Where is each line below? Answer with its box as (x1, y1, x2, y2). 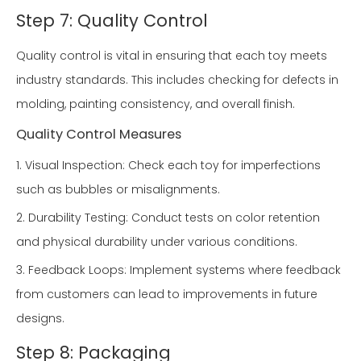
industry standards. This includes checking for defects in (16, 72, 338, 89)
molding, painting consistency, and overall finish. (16, 96, 295, 113)
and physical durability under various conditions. (16, 234, 297, 251)
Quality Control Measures (16, 125, 181, 144)
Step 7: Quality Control (16, 9, 208, 33)
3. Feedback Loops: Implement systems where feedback (16, 262, 341, 279)
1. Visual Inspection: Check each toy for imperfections (16, 157, 321, 174)
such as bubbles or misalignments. (16, 181, 220, 198)
